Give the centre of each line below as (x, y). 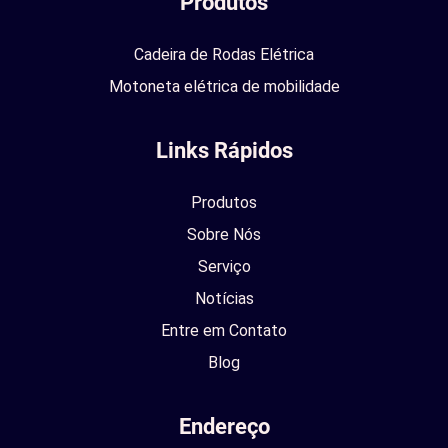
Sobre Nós (224, 234)
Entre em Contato (224, 330)
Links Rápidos (224, 150)
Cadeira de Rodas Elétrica (224, 54)
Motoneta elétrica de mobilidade (224, 86)
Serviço (224, 266)
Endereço (224, 426)
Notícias (224, 298)
